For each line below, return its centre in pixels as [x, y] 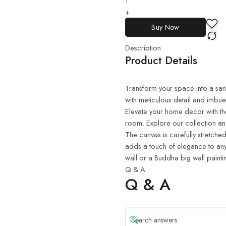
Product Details [161, 60]
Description [143, 47]
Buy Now [165, 27]
